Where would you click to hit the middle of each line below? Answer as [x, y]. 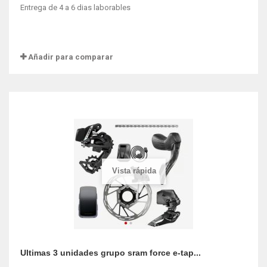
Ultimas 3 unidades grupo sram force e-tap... [111, 253]
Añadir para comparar [71, 57]
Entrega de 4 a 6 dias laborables [76, 7]
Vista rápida [134, 170]
